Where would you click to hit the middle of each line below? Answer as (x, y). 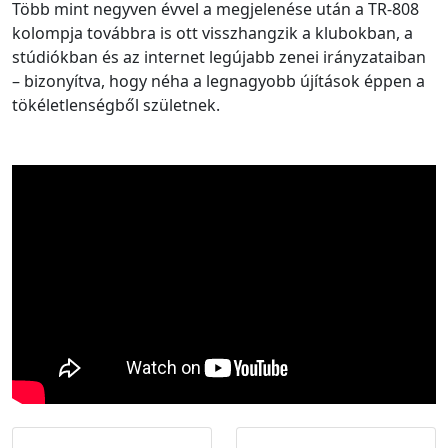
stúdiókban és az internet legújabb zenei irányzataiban (219, 56)
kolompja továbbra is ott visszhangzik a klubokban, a (212, 32)
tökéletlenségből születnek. (116, 104)
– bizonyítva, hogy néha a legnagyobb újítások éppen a (218, 80)
